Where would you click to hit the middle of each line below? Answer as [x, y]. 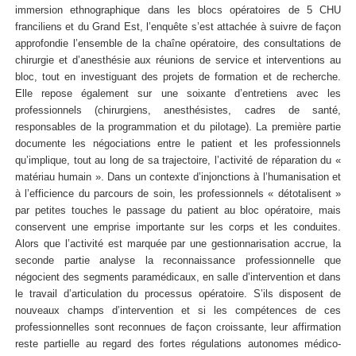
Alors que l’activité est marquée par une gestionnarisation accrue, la [178, 243]
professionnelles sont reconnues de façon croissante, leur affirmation [178, 327]
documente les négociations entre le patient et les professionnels [178, 143]
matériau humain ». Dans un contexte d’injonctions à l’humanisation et [178, 176]
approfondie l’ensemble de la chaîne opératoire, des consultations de [178, 43]
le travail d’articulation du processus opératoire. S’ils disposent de [178, 293]
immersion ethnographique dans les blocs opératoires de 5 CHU [178, 10]
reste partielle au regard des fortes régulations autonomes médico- [178, 343]
